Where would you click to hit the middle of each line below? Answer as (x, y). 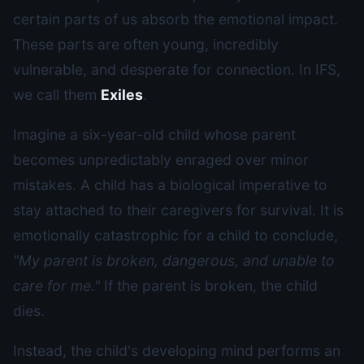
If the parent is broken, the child (209, 286)
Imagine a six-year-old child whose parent (154, 134)
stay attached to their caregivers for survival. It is (178, 210)
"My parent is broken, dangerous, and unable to (174, 260)
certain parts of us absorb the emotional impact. (175, 19)
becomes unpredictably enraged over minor (161, 160)
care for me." (56, 286)
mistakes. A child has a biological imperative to (170, 185)
